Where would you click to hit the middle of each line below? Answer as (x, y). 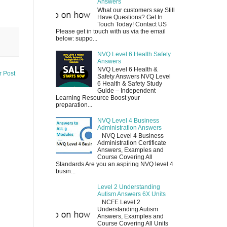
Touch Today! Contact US (132, 24)
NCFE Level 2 (119, 202)
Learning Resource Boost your (98, 98)
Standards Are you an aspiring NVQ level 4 (115, 164)
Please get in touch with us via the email (111, 31)
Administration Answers (129, 127)
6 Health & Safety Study (129, 83)
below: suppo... (77, 38)
